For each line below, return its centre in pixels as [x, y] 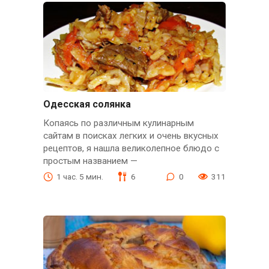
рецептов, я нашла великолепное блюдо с [131, 148]
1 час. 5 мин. [80, 176]
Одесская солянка [87, 104]
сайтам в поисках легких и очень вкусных [131, 135]
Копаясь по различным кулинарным [118, 123]
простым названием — [90, 161]
